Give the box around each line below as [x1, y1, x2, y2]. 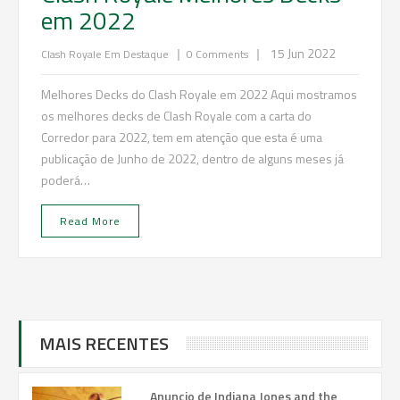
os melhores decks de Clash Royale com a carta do [41, 106, 312, 126]
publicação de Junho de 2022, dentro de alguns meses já [41, 149, 344, 169]
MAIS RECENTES [39, 329, 169, 358]
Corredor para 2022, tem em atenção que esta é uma [41, 128, 322, 147]
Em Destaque [104, 46, 171, 63]
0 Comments [187, 46, 248, 63]
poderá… [41, 171, 90, 190]
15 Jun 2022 [271, 44, 336, 63]
